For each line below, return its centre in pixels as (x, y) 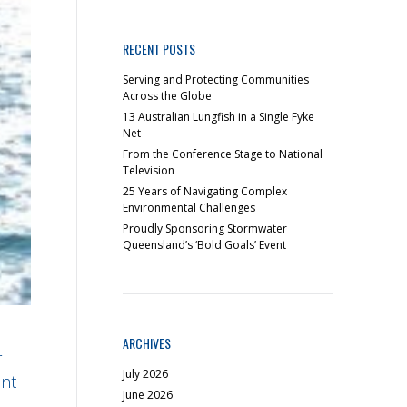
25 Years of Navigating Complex (205, 191)
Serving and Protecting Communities (216, 79)
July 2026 (146, 374)
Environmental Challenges (189, 208)
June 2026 (148, 395)
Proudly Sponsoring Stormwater (205, 228)
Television (149, 170)
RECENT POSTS (159, 49)
